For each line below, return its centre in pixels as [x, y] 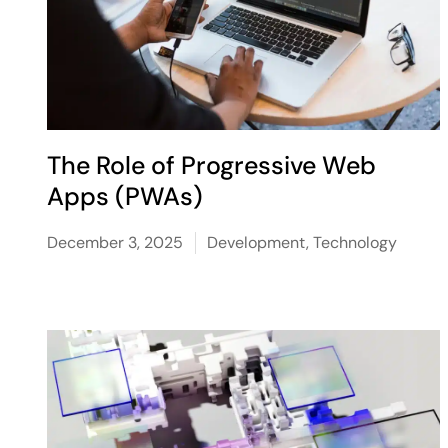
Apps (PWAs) [125, 196]
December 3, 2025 [115, 242]
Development [257, 242]
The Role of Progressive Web [212, 165]
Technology [355, 242]
